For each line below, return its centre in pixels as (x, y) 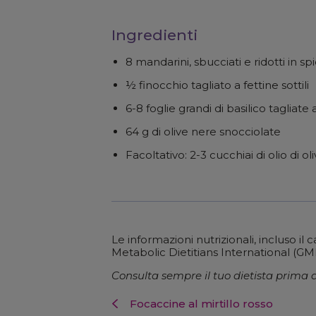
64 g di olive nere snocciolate (203, 132)
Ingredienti (154, 35)
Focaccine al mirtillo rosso (201, 304)
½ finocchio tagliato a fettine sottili (217, 85)
